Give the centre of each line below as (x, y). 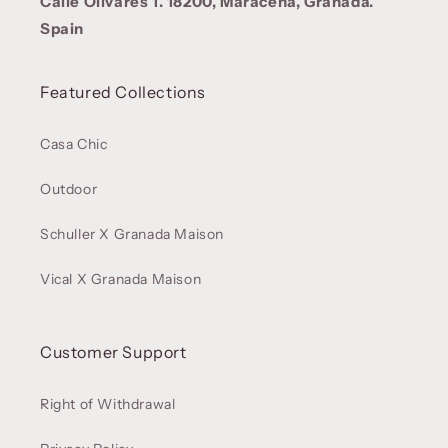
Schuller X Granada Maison (132, 234)
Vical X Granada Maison (121, 279)
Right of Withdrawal (108, 404)
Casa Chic (74, 144)
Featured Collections (123, 92)
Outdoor (69, 189)
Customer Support (113, 352)
